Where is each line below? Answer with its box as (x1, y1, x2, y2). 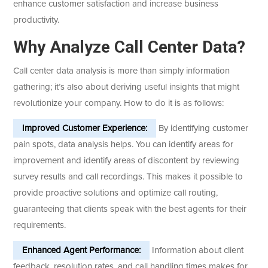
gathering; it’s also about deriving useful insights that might (13, 83, 240, 92)
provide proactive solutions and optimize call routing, (13, 188, 218, 198)
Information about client (150, 246, 244, 255)
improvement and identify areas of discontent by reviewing (13, 156, 240, 166)
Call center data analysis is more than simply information (13, 66, 230, 76)
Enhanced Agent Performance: (22, 246, 141, 255)
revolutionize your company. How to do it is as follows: (13, 99, 224, 108)
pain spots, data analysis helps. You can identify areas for (13, 140, 234, 150)
